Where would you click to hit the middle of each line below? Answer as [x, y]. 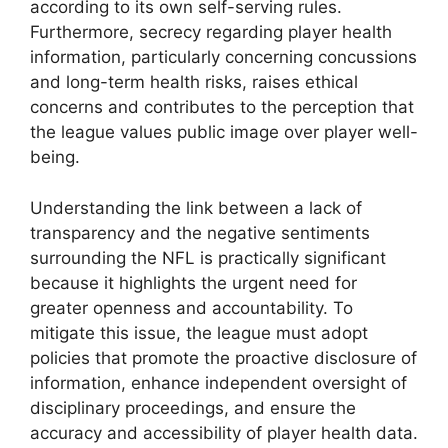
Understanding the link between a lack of [196, 207]
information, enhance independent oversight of [218, 382]
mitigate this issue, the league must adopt [199, 332]
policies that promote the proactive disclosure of [223, 357]
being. [55, 157]
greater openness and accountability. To [191, 307]
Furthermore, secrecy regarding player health [211, 32]
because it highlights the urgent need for [193, 282]
